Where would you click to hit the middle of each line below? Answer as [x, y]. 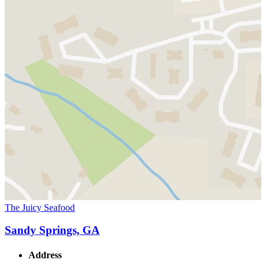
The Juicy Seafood [40, 207]
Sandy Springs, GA [52, 230]
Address [45, 255]
